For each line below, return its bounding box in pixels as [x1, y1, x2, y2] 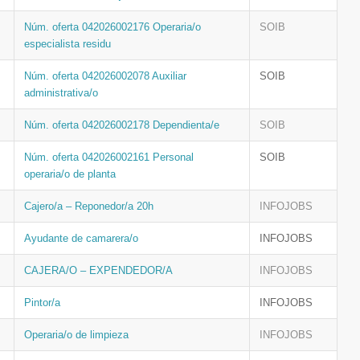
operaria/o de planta [24, 168, 116, 180]
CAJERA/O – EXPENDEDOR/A [24, 264, 173, 276]
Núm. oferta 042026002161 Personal [24, 151, 194, 163]
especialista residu [24, 38, 111, 50]
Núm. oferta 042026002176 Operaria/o [24, 21, 201, 33]
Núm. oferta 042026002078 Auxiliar [24, 70, 186, 82]
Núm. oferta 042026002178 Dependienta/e [24, 119, 219, 131]
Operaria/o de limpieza [24, 329, 129, 341]
